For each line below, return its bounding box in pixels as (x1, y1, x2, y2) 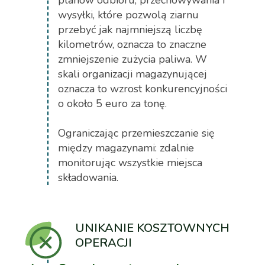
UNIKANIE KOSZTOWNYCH (75, 219, 230, 236)
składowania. (58, 170, 118, 185)
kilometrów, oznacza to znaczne (58, 37, 206, 51)
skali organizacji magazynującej (58, 66, 207, 81)
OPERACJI (75, 234, 132, 251)
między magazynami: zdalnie (58, 140, 194, 155)
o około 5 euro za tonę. (58, 96, 167, 111)
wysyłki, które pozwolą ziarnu (58, 7, 199, 22)
